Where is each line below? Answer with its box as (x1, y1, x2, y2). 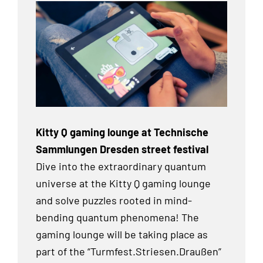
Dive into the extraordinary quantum (36, 160, 206, 173)
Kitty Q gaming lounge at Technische (36, 126, 208, 139)
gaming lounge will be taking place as (36, 228, 208, 241)
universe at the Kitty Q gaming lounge (36, 177, 211, 190)
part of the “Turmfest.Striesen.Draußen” (36, 245, 221, 258)
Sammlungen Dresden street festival (36, 143, 208, 156)
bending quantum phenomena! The (36, 211, 199, 224)
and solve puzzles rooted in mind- (36, 194, 192, 207)
